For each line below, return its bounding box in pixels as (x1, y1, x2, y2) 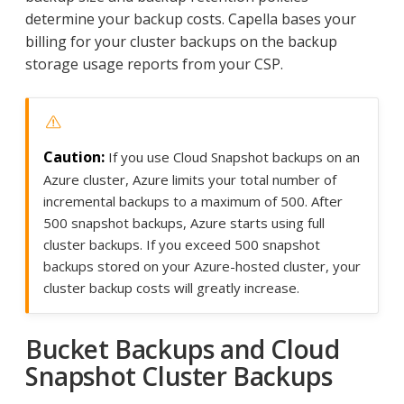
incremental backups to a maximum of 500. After (43, 192, 343, 211)
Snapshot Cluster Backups (25, 359, 333, 394)
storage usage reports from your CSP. (25, 53, 283, 74)
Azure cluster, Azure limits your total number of (43, 170, 336, 189)
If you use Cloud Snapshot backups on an (108, 148, 360, 167)
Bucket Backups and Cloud (25, 332, 340, 367)
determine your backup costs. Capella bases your (25, 8, 356, 29)
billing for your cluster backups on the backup (25, 31, 337, 51)
